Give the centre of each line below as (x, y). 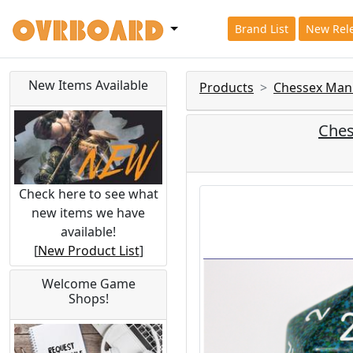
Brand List (261, 29)
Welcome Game (88, 283)
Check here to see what (88, 193)
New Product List (88, 250)
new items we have (88, 212)
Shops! (88, 298)
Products (227, 87)
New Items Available (88, 85)
